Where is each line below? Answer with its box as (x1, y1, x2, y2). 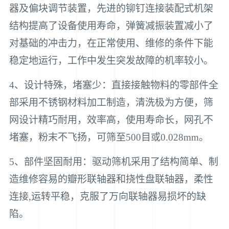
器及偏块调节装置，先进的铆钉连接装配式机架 (9, 3, 213, 14)
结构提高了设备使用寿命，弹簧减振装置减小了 (9, 20, 213, 31)
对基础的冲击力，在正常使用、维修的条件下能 (9, 37, 213, 49)
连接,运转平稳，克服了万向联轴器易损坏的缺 (9, 191, 206, 202)
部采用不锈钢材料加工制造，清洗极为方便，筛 (9, 97, 213, 108)
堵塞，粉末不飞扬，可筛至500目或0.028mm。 (9, 132, 209, 143)
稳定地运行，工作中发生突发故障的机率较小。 (9, 55, 213, 66)
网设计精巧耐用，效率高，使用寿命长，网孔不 (9, 114, 213, 126)
